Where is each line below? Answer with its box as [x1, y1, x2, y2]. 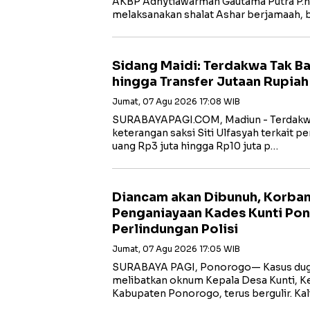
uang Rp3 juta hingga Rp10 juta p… [112, 139, 278, 152]
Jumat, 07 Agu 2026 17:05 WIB [112, 243, 240, 254]
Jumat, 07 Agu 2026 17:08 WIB [112, 95, 240, 107]
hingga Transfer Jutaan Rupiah [112, 73, 309, 89]
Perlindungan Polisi [112, 221, 238, 237]
